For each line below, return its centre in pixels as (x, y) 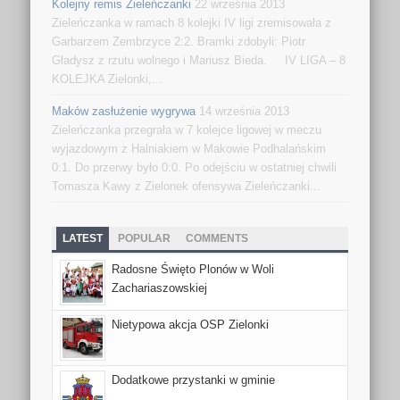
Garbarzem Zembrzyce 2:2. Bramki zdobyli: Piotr (179, 42)
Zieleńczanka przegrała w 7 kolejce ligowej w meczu (187, 130)
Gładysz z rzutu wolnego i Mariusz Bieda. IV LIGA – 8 (199, 61)
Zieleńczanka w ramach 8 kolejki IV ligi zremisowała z (192, 23)
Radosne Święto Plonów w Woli (193, 270)
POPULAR (145, 239)
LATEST (83, 239)
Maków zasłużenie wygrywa (124, 112)
